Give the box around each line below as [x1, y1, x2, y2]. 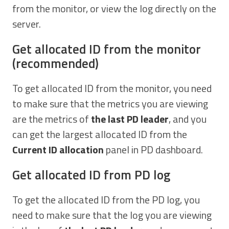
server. [12, 15, 41, 32]
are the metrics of [12, 110, 91, 127]
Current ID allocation [12, 141, 104, 157]
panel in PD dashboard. [104, 141, 203, 157]
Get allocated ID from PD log [12, 165, 170, 185]
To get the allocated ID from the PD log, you [12, 191, 200, 208]
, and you [169, 110, 207, 127]
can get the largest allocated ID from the [12, 126, 187, 142]
